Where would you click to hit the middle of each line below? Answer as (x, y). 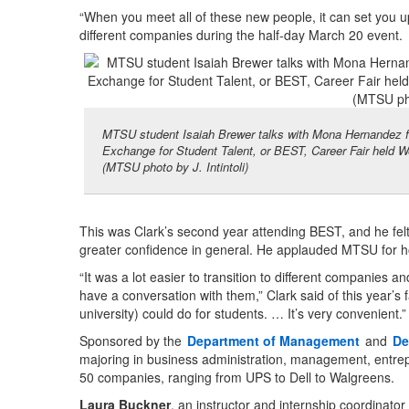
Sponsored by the (132, 341)
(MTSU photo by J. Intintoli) (175, 167)
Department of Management (273, 341)
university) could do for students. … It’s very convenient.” (243, 314)
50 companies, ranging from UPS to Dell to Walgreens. (237, 378)
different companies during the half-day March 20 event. (241, 35)
